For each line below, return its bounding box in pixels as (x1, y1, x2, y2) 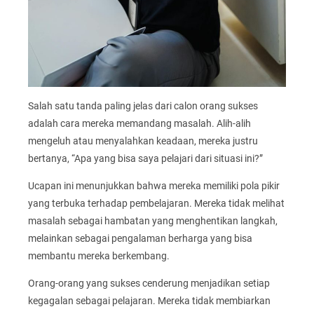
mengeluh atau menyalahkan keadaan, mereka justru (28, 135, 258, 146)
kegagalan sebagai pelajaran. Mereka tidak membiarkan (28, 295, 271, 307)
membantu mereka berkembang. (28, 250, 170, 261)
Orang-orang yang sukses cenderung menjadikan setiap (28, 278, 270, 289)
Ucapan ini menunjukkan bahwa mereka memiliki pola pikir (28, 179, 280, 191)
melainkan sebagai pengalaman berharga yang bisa (28, 232, 252, 244)
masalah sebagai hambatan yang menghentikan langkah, (28, 214, 278, 226)
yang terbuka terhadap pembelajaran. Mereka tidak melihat (28, 197, 285, 209)
